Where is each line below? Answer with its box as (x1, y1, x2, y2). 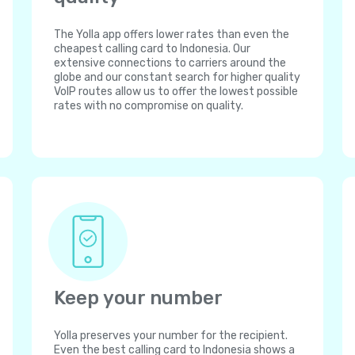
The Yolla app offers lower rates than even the (54, 28, 289, 41)
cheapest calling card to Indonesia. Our (54, 42, 250, 55)
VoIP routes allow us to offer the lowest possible (54, 85, 298, 98)
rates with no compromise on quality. (54, 99, 243, 113)
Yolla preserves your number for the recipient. (54, 329, 288, 342)
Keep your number (54, 287, 223, 309)
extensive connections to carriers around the (54, 56, 286, 70)
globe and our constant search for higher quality (54, 71, 300, 84)
